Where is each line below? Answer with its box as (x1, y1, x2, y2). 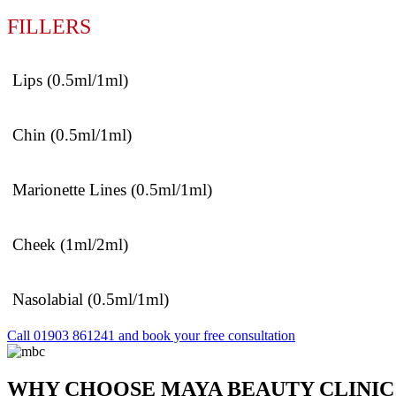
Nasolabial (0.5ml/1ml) (12, 290, 169, 309)
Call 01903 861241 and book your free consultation (7, 328, 295, 344)
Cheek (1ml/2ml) (12, 235, 128, 255)
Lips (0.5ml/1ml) (12, 71, 128, 90)
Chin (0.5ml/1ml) (12, 126, 132, 145)
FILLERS (7, 14, 91, 38)
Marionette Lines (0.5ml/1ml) (12, 180, 212, 200)
